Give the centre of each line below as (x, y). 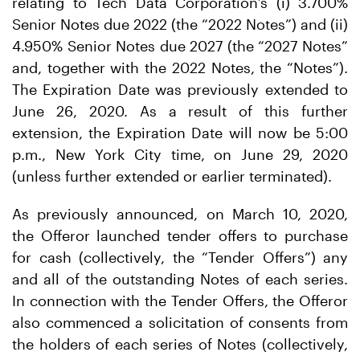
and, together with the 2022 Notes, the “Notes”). (180, 67)
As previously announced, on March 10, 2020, (180, 214)
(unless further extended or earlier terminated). (172, 176)
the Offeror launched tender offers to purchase (180, 235)
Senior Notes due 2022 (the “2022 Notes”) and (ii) (180, 24)
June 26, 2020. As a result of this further (180, 111)
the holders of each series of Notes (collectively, (180, 344)
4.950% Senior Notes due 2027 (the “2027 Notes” (180, 46)
